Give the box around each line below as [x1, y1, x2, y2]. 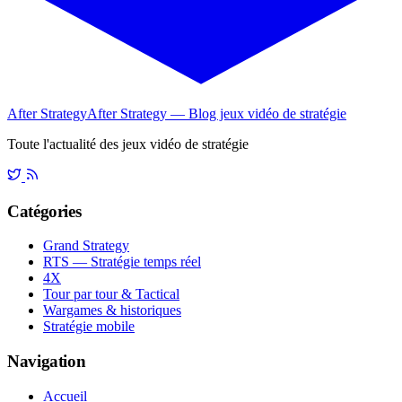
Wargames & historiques [43, 302, 181, 319]
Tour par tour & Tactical [43, 286, 179, 302]
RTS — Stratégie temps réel [43, 254, 201, 270]
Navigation [7, 352, 86, 371]
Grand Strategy [43, 238, 129, 254]
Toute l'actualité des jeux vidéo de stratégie [7, 135, 249, 152]
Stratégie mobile [43, 319, 135, 335]
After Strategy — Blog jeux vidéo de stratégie [87, 105, 346, 121]
